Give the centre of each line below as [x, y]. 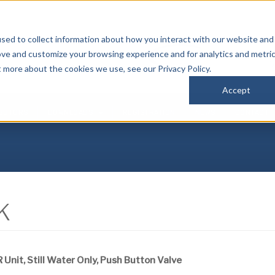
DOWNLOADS [71, 113]
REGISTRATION [149, 113]
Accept [236, 90]
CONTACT [252, 113]
